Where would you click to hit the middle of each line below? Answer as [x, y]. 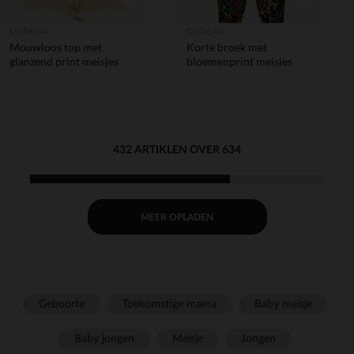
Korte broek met [227, 47]
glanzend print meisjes [64, 61]
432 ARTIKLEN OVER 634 [177, 150]
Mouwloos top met [56, 47]
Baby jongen [104, 339]
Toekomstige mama [169, 304]
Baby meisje [283, 304]
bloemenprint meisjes [239, 61]
